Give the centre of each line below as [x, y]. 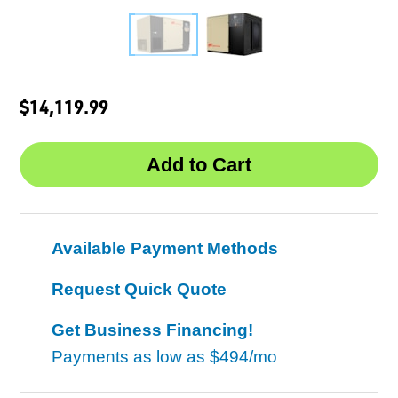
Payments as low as [131, 357]
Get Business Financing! [152, 330]
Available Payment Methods [165, 249]
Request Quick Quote [139, 290]
